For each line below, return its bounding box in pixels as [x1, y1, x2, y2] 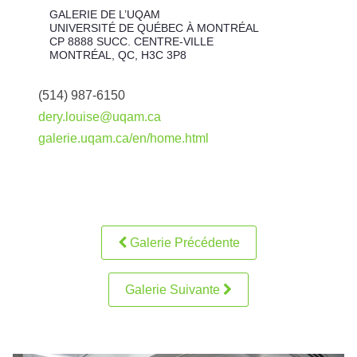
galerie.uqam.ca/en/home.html [38, 131, 209, 145]
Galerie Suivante [125, 282, 223, 296]
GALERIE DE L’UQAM [49, 8, 160, 22]
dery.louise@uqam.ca [38, 109, 161, 124]
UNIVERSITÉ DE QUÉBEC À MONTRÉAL [49, 22, 259, 35]
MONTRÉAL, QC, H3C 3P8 [49, 49, 186, 62]
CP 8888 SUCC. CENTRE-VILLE [49, 35, 214, 49]
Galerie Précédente [126, 235, 240, 249]
